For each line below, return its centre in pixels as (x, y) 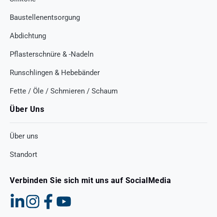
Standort (23, 154)
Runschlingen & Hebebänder (55, 72)
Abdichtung (28, 36)
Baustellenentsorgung (45, 17)
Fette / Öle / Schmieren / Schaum (64, 91)
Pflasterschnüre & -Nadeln (52, 54)
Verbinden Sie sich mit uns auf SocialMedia (90, 180)
